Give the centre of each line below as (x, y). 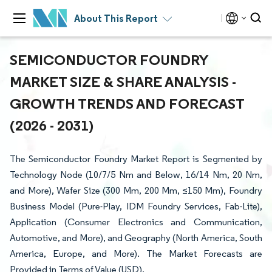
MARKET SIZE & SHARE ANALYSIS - (123, 81)
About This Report (116, 18)
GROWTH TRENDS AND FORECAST (127, 103)
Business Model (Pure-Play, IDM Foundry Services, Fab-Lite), (136, 206)
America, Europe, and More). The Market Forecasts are (136, 253)
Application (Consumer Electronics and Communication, (136, 222)
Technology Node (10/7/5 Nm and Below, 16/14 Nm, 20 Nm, (136, 175)
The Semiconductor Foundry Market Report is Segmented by (136, 159)
